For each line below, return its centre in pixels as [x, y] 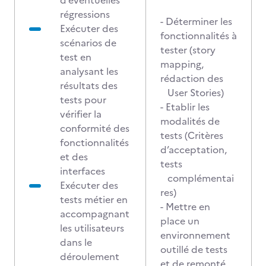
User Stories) [197, 93]
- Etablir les [185, 107]
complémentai [197, 178]
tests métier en [94, 199]
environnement [195, 235]
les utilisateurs [92, 228]
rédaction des [192, 78]
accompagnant [95, 214]
